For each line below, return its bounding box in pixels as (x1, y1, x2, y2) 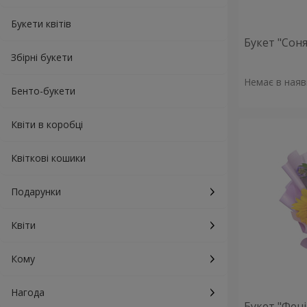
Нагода (11, 286, 45, 299)
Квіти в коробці (11, 118, 83, 131)
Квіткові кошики (11, 151, 86, 164)
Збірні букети (11, 51, 73, 64)
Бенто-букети (11, 84, 75, 97)
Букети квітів (11, 17, 71, 30)
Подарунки (11, 185, 61, 198)
